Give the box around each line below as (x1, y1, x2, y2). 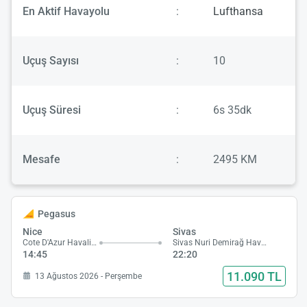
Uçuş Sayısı (23, 54, 79, 68)
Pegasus (37, 208, 75, 220)
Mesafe (23, 153, 60, 167)
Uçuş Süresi (23, 103, 81, 117)
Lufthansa (213, 5, 263, 19)
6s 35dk (213, 103, 251, 117)
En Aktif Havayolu (23, 5, 110, 19)
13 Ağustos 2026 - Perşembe (35, 271, 142, 281)
